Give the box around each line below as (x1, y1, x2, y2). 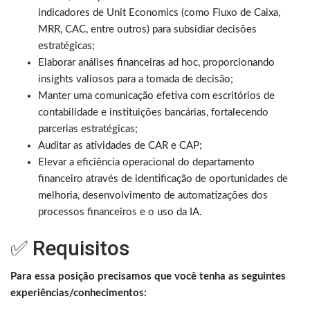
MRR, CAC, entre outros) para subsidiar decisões (38, 24, 257, 35)
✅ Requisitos (10, 235, 129, 260)
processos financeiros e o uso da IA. (38, 206, 202, 217)
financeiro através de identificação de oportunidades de (38, 173, 288, 184)
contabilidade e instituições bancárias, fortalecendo (38, 107, 268, 118)
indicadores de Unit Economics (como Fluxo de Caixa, (38, 7, 280, 18)
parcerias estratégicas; (38, 123, 138, 134)
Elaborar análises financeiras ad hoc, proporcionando (38, 57, 275, 68)
